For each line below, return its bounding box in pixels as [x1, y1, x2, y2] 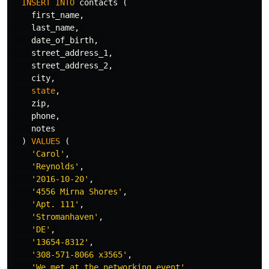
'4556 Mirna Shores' [31, 187, 122, 196]
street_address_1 [31, 48, 108, 58]
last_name [31, 23, 74, 32]
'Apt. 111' [31, 199, 79, 209]
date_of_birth [31, 35, 94, 45]
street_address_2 [31, 61, 108, 70]
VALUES [31, 136, 60, 146]
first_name [31, 10, 79, 20]
